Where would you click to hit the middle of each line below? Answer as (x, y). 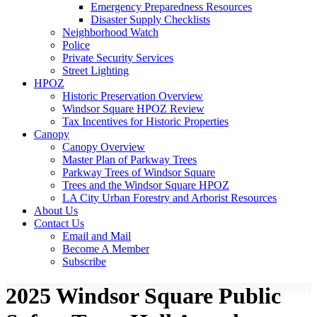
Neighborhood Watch (110, 32)
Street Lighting (96, 70)
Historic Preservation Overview (133, 96)
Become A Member (106, 249)
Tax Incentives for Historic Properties (145, 121)
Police (76, 45)
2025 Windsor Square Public (143, 296)
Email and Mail (97, 236)
